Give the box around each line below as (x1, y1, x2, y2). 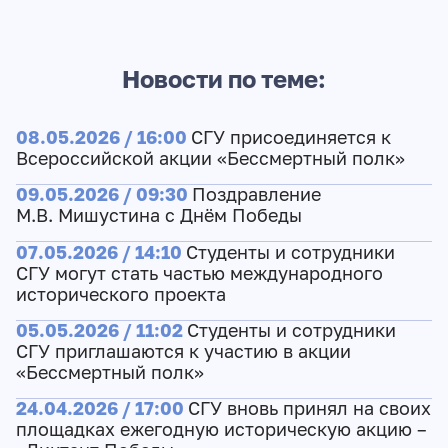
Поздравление (191, 184, 321, 206)
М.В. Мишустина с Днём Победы (15, 205, 302, 227)
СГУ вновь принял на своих (187, 398, 431, 420)
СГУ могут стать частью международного (15, 262, 383, 284)
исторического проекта (15, 283, 226, 305)
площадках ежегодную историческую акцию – (15, 419, 427, 441)
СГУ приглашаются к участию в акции (15, 341, 351, 363)
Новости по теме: (122, 64, 326, 93)
